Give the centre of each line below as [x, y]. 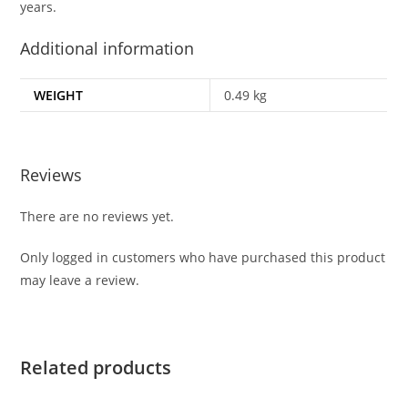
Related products [96, 367]
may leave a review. [80, 280]
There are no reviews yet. [97, 216]
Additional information [107, 48]
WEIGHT [59, 95]
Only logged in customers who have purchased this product [203, 257]
